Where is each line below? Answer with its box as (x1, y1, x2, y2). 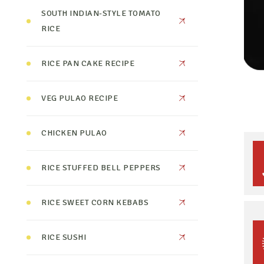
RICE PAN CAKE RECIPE (41, 58, 135, 68)
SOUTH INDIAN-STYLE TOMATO (41, 8, 161, 18)
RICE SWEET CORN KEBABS (41, 197, 149, 207)
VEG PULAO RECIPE (41, 93, 118, 103)
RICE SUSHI (41, 232, 87, 242)
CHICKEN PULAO (41, 128, 107, 138)
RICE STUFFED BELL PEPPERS (41, 163, 161, 173)
